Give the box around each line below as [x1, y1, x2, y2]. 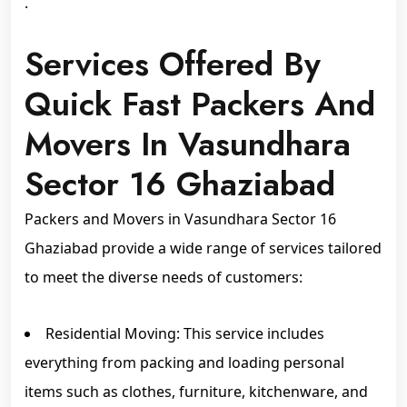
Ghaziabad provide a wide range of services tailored [25, 238, 382, 258]
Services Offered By [25, 40, 321, 88]
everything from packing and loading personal [25, 352, 344, 372]
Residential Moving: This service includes [45, 323, 324, 343]
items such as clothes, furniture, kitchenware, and [25, 382, 368, 402]
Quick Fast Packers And [25, 80, 375, 128]
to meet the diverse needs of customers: [25, 267, 303, 287]
